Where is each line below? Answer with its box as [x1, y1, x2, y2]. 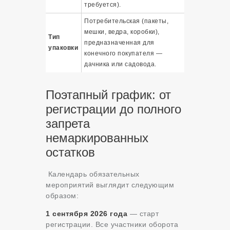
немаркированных [46, 131, 148, 145]
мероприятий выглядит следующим [46, 181, 174, 189]
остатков [46, 145, 95, 160]
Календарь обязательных [46, 170, 140, 179]
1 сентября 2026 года [46, 209, 127, 218]
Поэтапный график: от [46, 88, 171, 102]
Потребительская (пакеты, [84, 17, 168, 25]
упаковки [48, 44, 78, 52]
